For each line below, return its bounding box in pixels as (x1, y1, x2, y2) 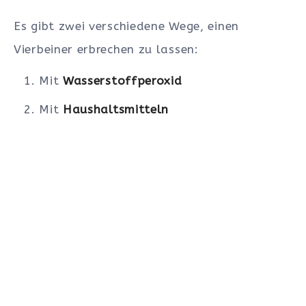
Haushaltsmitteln (62, 102, 169, 117)
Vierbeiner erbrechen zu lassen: (14, 42, 199, 56)
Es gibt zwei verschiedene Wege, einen (14, 18, 239, 33)
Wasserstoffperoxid (62, 74, 182, 88)
